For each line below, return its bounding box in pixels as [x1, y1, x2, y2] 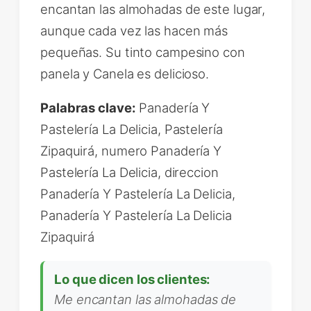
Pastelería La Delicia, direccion [40, 165, 219, 180]
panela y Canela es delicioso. [40, 65, 210, 81]
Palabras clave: [40, 100, 136, 115]
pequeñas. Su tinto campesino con [40, 44, 245, 60]
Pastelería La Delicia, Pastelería [40, 121, 223, 137]
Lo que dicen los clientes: [54, 271, 211, 287]
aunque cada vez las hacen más [40, 22, 228, 38]
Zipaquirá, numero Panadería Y [40, 143, 222, 158]
